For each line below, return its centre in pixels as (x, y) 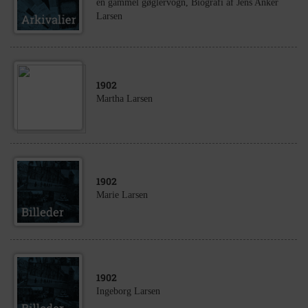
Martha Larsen (124, 99)
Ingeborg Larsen (128, 291)
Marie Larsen (122, 195)
